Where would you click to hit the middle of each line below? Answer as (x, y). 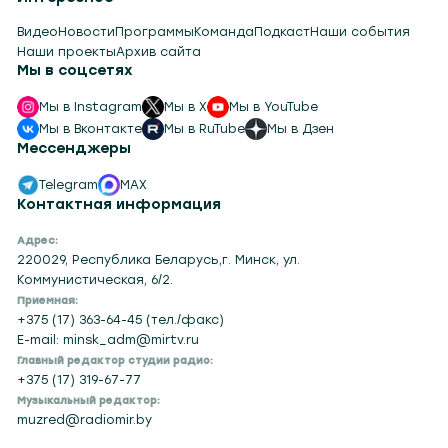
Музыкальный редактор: (89, 400)
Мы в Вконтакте (91, 129)
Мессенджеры (74, 149)
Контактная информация (119, 204)
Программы (155, 32)
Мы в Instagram (91, 106)
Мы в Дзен (301, 129)
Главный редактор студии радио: (115, 360)
